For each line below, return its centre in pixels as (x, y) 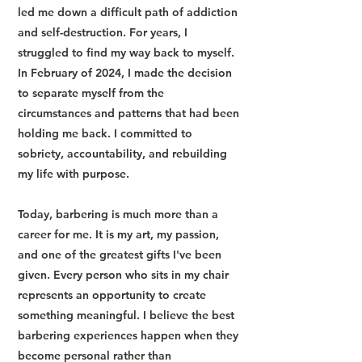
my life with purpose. (74, 174)
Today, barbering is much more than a (118, 214)
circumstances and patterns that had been (128, 113)
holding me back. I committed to (105, 133)
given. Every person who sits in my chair (123, 275)
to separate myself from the (91, 93)
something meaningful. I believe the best (126, 315)
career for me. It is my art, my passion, (118, 234)
